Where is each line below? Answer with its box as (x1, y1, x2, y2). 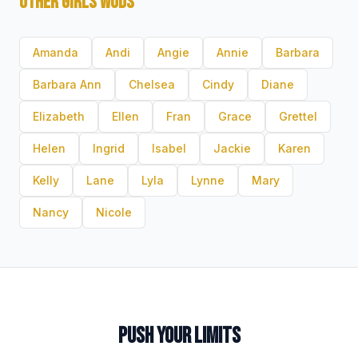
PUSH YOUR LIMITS (117, 323, 241, 349)
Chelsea (129, 78, 175, 91)
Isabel (152, 141, 186, 155)
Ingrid (93, 141, 125, 155)
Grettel (279, 109, 317, 123)
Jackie (213, 141, 251, 155)
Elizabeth (33, 109, 85, 123)
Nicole (96, 205, 132, 219)
